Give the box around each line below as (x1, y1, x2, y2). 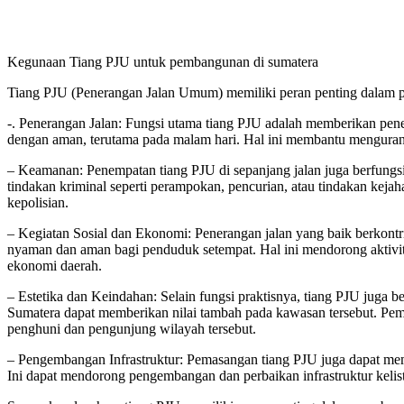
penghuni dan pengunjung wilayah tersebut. (7, 321, 256, 337)
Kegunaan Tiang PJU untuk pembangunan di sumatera (7, 54, 318, 70)
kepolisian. (7, 195, 69, 211)
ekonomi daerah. (7, 258, 102, 274)
